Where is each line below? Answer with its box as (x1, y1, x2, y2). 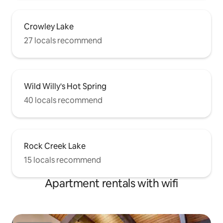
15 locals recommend (24, 155, 101, 165)
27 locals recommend (24, 35, 102, 46)
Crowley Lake (24, 21, 74, 32)
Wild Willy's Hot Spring (24, 81, 107, 92)
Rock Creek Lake (24, 141, 86, 151)
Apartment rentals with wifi (44, 176, 179, 191)
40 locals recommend (24, 95, 103, 106)
